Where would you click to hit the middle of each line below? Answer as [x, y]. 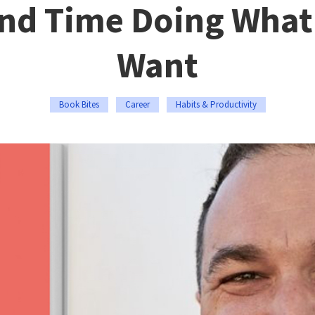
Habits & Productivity [216, 104]
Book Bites [79, 104]
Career [137, 104]
